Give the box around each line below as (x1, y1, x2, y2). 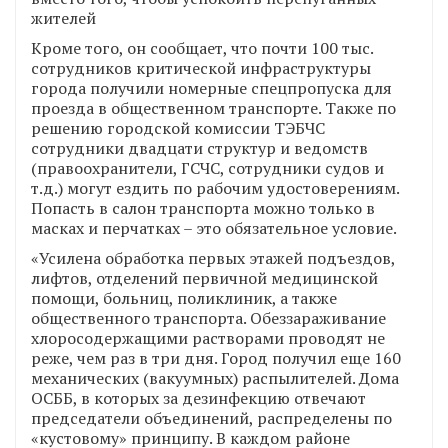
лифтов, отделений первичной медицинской (31, 266, 378, 289)
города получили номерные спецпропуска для (31, 76, 392, 99)
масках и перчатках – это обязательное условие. (31, 216, 397, 239)
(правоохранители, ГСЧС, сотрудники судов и (31, 156, 384, 179)
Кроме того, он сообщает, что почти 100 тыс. (31, 36, 373, 59)
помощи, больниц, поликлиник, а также (31, 286, 337, 309)
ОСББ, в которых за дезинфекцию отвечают (31, 386, 366, 409)
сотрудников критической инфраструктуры (31, 56, 371, 79)
